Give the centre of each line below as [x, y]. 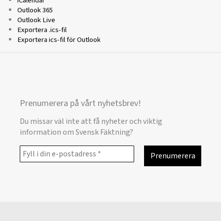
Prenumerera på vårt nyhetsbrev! [80, 104]
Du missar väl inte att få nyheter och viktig [91, 121]
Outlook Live [36, 20]
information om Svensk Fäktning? [76, 132]
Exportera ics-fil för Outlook [59, 39]
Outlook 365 [35, 10]
